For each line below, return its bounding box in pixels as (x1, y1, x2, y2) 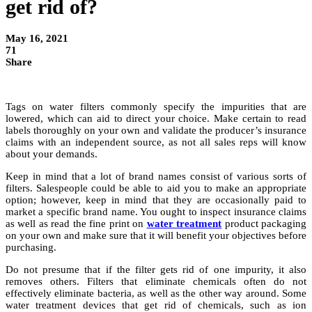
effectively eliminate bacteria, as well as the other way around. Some (6, 288, 306, 299)
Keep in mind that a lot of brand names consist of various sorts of (6, 171, 306, 182)
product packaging (221, 218, 307, 230)
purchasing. (6, 242, 56, 253)
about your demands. (6, 148, 97, 160)
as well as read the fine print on (6, 218, 147, 230)
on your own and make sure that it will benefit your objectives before (6, 230, 306, 242)
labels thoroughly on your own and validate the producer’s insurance (6, 125, 306, 136)
